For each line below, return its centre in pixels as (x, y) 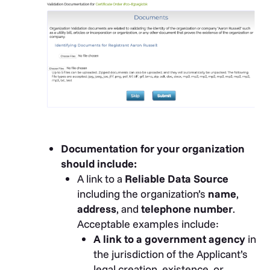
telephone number (187, 209)
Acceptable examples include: (148, 224)
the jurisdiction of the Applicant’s (171, 254)
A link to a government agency (169, 239)
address (97, 209)
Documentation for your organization (153, 149)
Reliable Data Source (177, 179)
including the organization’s (143, 194)
